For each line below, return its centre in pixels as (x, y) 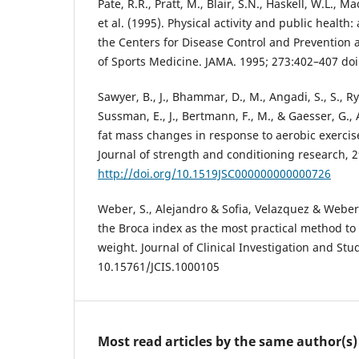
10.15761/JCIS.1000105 (159, 267)
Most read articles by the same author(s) (228, 342)
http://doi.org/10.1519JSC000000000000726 (214, 174)
